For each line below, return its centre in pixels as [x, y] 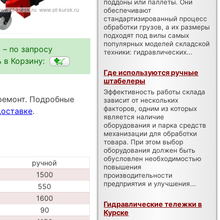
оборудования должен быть [150, 150]
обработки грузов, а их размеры [157, 27]
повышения [123, 167]
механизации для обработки [151, 133]
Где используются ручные [151, 72]
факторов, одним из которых [151, 108]
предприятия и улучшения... [150, 183]
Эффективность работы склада [155, 92]
